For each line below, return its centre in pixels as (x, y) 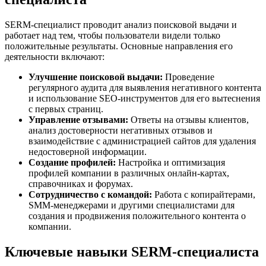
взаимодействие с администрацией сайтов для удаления (142, 141)
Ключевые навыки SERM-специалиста (132, 251)
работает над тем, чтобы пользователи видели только (113, 35)
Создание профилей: (72, 162)
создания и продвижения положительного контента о (137, 216)
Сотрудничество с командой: (90, 194)
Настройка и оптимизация (170, 162)
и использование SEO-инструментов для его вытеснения (144, 98)
